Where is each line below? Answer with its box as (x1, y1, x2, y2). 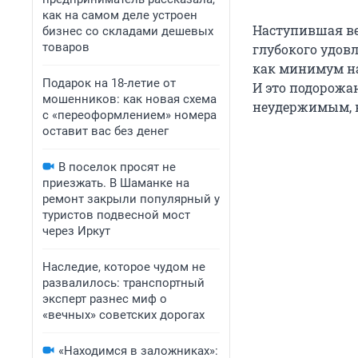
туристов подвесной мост (42, 208, 190, 222)
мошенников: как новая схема (42, 92, 217, 106)
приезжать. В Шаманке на (42, 176, 189, 190)
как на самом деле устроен (42, 8, 197, 22)
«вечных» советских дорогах (42, 308, 205, 322)
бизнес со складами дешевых (42, 24, 213, 38)
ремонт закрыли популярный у (42, 192, 220, 206)
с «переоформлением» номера (42, 108, 217, 122)
